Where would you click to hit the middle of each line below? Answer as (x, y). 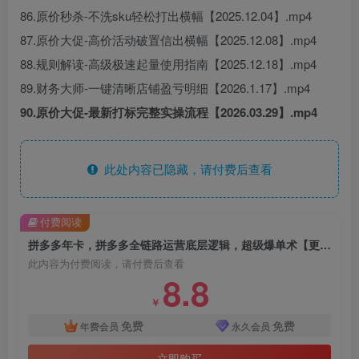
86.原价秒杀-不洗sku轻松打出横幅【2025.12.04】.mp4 (166, 16)
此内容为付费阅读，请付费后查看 (106, 264)
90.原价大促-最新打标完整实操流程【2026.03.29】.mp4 (169, 112)
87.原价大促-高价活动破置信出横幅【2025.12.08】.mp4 (168, 40)
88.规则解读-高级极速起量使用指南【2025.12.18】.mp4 (168, 64)
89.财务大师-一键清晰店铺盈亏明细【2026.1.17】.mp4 (165, 88)
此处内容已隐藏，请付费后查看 (185, 169)
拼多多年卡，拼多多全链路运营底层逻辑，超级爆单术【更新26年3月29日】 (325, 244)
